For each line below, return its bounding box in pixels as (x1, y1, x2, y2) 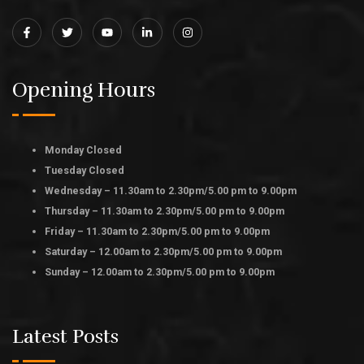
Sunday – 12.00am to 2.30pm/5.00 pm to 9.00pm (45, 266, 275, 279)
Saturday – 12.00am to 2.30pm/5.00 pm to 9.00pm (45, 245, 282, 258)
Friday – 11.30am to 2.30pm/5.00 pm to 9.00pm (45, 225, 270, 238)
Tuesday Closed (45, 164, 124, 177)
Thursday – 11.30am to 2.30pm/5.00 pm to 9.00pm (45, 205, 284, 218)
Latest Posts (12, 324, 119, 349)
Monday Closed (45, 144, 122, 157)
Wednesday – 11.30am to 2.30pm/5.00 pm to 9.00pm (45, 184, 297, 197)
